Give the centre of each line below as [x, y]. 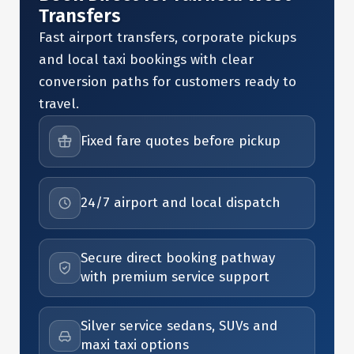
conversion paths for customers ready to [168, 82]
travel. [59, 104]
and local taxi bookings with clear [146, 60]
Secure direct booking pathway [178, 258]
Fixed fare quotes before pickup [181, 141]
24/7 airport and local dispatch [181, 203]
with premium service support [175, 277]
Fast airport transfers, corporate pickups [168, 38]
